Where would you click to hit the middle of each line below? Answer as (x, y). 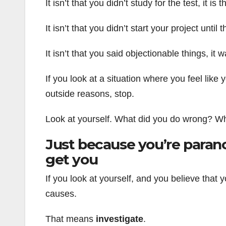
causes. (61, 194)
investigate (120, 219)
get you (72, 160)
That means (71, 219)
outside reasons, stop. (90, 94)
